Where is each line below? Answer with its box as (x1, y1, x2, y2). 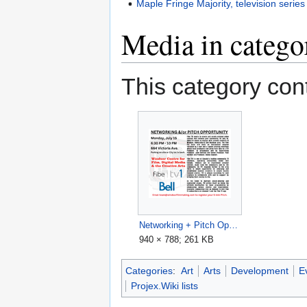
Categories (125, 265, 173, 276)
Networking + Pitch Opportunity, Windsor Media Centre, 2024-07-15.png (229, 220, 238, 231)
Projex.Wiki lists (131, 280, 198, 291)
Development (230, 265, 288, 276)
